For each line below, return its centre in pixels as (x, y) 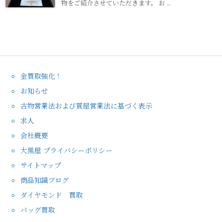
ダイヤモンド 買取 (52, 194)
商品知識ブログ (45, 180)
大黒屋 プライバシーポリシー (66, 150)
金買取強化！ (41, 76)
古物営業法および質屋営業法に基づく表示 (86, 105)
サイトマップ (41, 165)
